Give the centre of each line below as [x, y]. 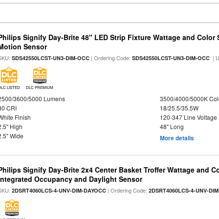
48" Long [172, 126]
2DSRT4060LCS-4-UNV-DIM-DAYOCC [59, 190]
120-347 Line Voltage [188, 117]
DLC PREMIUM [40, 87]
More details [177, 138]
